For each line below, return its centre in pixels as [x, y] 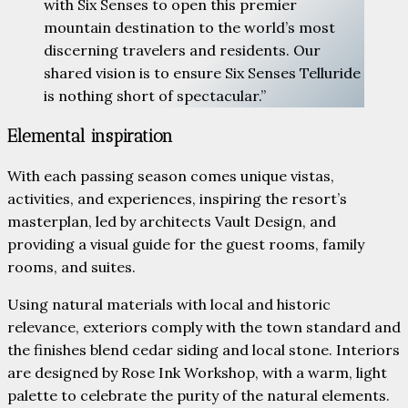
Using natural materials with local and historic [169, 304]
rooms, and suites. [71, 266]
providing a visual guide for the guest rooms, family [186, 244]
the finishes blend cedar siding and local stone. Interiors [204, 349]
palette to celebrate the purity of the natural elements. [199, 395]
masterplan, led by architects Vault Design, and [172, 221]
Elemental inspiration [90, 137]
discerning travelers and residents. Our [182, 51]
